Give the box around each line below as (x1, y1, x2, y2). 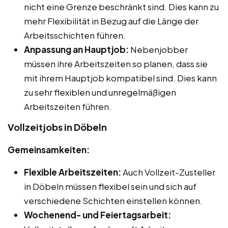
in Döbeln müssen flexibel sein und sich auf (24, 180, 196, 192)
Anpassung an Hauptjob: (24, 43, 129, 55)
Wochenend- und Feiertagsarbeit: (24, 209, 171, 220)
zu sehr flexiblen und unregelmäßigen (24, 86, 176, 98)
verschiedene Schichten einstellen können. (24, 194, 203, 206)
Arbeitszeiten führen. (24, 100, 111, 112)
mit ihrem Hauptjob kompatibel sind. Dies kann (24, 72, 217, 83)
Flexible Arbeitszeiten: (24, 166, 121, 178)
